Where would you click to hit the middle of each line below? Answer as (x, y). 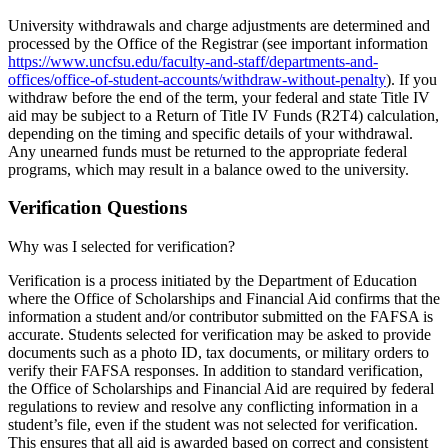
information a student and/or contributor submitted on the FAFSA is (220, 317)
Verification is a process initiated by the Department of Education (212, 281)
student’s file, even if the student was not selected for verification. (213, 425)
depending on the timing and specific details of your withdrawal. (210, 133)
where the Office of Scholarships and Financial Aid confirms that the (224, 299)
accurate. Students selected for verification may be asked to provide (219, 335)
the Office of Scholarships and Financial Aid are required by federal (221, 389)
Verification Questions (97, 208)
